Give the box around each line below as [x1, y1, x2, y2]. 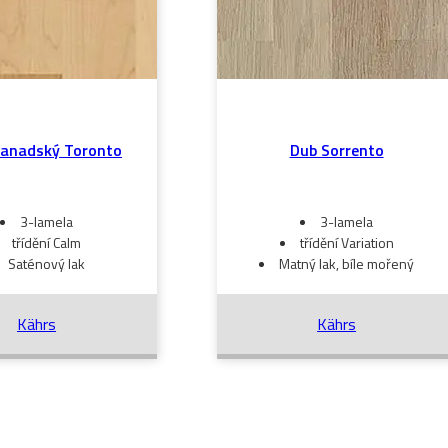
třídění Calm [12, 232, 82, 253]
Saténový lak [8, 253, 86, 274]
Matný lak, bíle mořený [279, 253, 415, 274]
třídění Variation [299, 232, 394, 253]
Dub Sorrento [289, 138, 384, 162]
